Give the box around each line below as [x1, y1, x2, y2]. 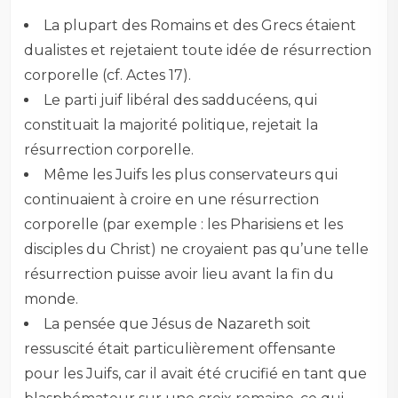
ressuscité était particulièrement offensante [24, 340, 337, 358]
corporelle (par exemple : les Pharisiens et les [24, 216, 344, 234]
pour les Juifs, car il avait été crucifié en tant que [24, 365, 368, 383]
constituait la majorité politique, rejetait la [24, 116, 319, 134]
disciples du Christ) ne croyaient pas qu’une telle [24, 241, 370, 259]
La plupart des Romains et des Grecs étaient [44, 17, 357, 35]
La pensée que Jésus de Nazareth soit [44, 315, 312, 333]
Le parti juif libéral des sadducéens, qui [44, 92, 318, 109]
